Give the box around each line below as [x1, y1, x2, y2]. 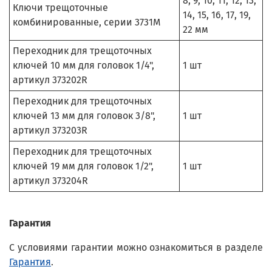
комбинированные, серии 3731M [13, 16, 160, 28]
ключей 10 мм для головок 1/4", [13, 59, 154, 71]
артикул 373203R [13, 124, 87, 136]
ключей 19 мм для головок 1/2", [13, 160, 154, 172]
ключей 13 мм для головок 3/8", [13, 109, 155, 121]
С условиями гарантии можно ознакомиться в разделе [9, 241, 263, 253]
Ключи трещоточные [13, 1, 108, 13]
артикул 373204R [13, 174, 88, 186]
